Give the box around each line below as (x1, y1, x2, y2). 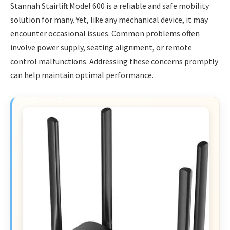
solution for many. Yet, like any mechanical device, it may (10, 14, 208, 25)
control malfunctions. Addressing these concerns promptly (10, 55, 218, 66)
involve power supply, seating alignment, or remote (10, 42, 192, 52)
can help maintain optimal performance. (10, 69, 154, 80)
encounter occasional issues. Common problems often (10, 28, 200, 39)
